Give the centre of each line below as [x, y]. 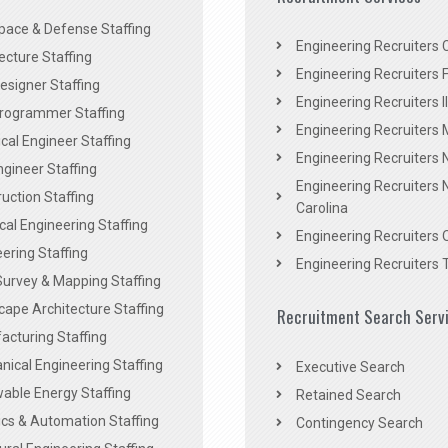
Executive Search [350, 367]
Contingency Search [359, 423]
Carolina [322, 208]
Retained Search [348, 395]
